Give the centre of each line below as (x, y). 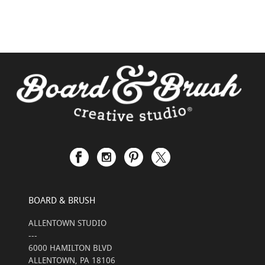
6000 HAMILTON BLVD (70, 248)
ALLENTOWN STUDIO (67, 223)
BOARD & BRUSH (62, 200)
